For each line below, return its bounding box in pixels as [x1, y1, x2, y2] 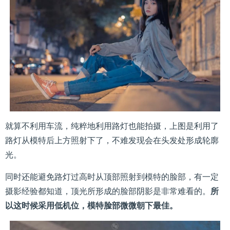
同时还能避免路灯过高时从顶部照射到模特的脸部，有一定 [5, 172, 219, 181]
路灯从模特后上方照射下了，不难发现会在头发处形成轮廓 [5, 136, 219, 145]
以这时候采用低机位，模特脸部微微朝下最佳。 [5, 201, 178, 210]
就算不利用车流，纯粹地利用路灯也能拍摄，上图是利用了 [5, 121, 219, 130]
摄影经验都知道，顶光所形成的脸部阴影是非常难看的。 [5, 186, 210, 196]
